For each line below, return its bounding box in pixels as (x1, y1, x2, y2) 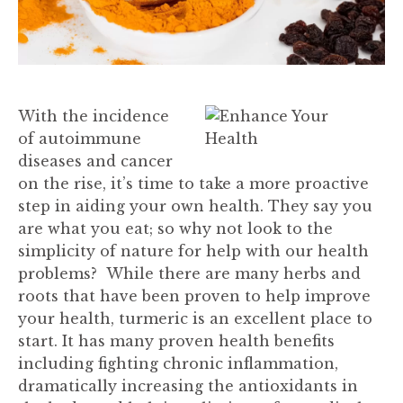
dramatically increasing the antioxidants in (18, 377, 358, 395)
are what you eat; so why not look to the (18, 219, 333, 237)
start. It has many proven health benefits (18, 332, 335, 350)
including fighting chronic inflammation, (18, 354, 338, 372)
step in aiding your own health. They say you (18, 197, 372, 215)
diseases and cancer (18, 152, 173, 170)
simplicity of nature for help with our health (18, 242, 369, 260)
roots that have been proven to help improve (18, 287, 371, 305)
